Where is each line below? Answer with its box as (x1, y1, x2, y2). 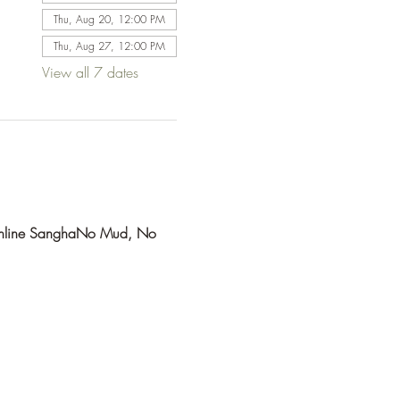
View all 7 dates (41, 62, 138, 82)
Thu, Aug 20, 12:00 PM (53, 12, 165, 27)
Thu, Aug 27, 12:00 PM (53, 38, 165, 54)
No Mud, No (75, 223, 161, 243)
